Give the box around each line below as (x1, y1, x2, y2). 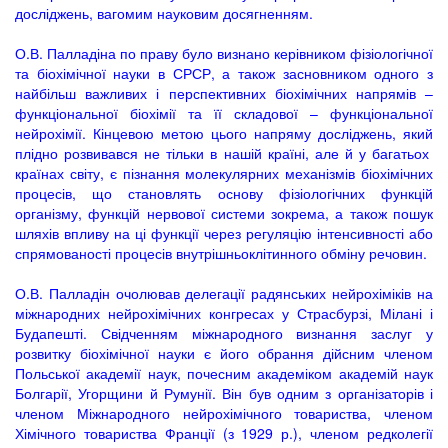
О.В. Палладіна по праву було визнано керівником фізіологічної (15, 43, 433, 63)
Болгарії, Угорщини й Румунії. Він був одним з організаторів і (15, 383, 433, 403)
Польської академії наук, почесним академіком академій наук (15, 363, 433, 383)
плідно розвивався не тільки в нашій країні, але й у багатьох (15, 143, 433, 163)
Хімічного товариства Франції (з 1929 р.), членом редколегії (15, 423, 433, 443)
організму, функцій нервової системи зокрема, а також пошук (15, 203, 433, 223)
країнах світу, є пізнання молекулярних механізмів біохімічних (15, 163, 433, 183)
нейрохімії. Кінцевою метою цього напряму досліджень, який (15, 123, 433, 143)
